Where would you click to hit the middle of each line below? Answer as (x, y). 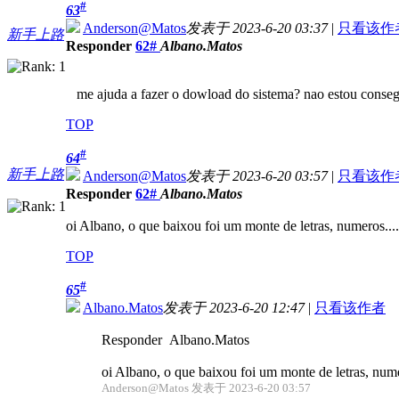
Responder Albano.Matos (175, 340)
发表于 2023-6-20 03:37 (257, 28)
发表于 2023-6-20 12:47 (234, 308)
